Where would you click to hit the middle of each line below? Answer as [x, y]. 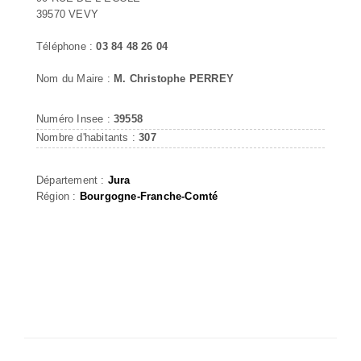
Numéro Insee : [75, 118]
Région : [58, 196]
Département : [72, 180]
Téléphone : [66, 46]
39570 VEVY [67, 14]
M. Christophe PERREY [174, 78]
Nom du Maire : [75, 78]
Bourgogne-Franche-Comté [149, 196]
